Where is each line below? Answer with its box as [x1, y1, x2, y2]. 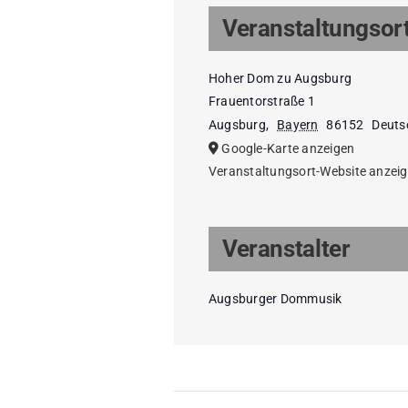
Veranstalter [222, 235, 351, 263]
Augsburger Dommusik [209, 291, 342, 307]
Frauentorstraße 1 [209, 94, 316, 109]
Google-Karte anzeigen [221, 141, 355, 157]
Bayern [277, 117, 319, 133]
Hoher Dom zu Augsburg [209, 71, 352, 87]
